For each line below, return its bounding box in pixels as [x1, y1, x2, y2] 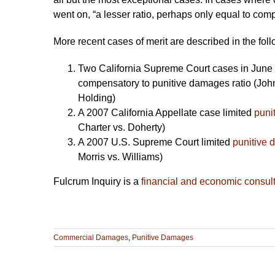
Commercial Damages [53, 233, 128, 242]
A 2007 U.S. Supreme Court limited [78, 136, 233, 147]
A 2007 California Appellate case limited [78, 107, 254, 118]
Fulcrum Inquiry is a [53, 176, 141, 187]
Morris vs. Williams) [78, 151, 163, 162]
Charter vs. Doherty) [78, 122, 165, 133]
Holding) [78, 92, 115, 103]
